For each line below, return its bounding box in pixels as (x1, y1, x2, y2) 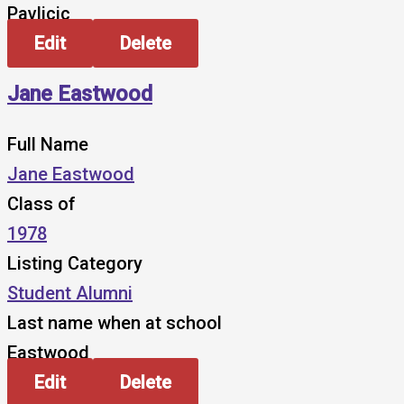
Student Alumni (7, 282, 133, 305)
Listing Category (7, 252, 142, 275)
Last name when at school (7, 312, 222, 335)
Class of (7, 193, 76, 216)
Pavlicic (7, 2, 70, 24)
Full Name (7, 133, 88, 156)
